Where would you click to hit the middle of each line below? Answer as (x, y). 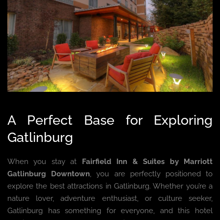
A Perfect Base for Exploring (110, 120)
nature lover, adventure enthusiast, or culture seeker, (110, 198)
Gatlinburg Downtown (49, 174)
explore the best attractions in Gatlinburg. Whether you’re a (110, 186)
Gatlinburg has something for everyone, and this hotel (110, 210)
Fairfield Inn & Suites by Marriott (147, 161)
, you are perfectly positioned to (151, 174)
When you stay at (45, 161)
